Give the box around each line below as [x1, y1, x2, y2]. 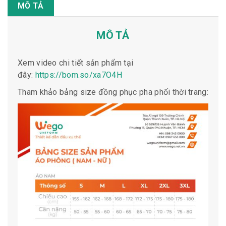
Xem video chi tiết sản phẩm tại [18, 58, 134, 68]
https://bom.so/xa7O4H [35, 70, 122, 80]
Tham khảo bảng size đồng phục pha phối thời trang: [18, 87, 208, 97]
